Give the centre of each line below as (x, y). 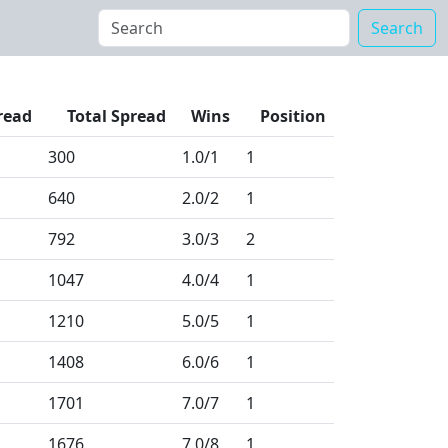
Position (293, 116)
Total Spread (116, 116)
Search (397, 28)
